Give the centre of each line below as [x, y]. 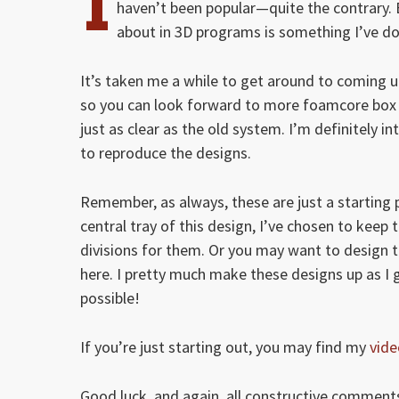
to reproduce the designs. [166, 153]
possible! [110, 298]
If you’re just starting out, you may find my [225, 347]
